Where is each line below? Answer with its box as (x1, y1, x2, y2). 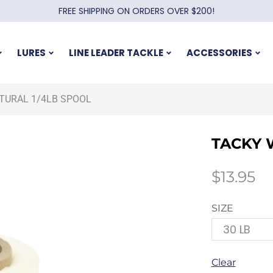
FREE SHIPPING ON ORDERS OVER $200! (58, 5, 214, 17)
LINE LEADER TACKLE (68, 46, 163, 59)
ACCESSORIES (186, 46, 252, 59)
